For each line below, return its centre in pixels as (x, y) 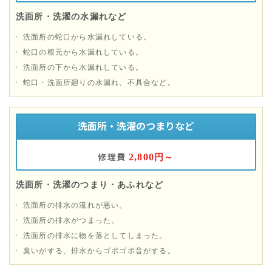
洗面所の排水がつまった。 (71, 219)
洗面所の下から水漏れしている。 (83, 66)
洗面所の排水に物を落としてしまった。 (95, 234)
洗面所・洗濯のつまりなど (136, 125)
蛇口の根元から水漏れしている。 (83, 51)
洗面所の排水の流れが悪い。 (75, 204)
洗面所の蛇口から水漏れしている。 (87, 36)
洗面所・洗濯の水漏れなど (71, 15)
